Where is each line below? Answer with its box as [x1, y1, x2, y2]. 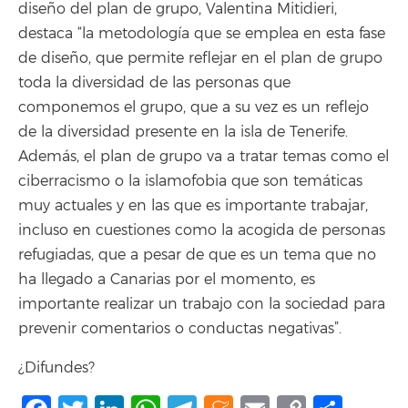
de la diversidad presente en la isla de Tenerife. [18, 123, 348, 141]
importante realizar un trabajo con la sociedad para [18, 295, 385, 313]
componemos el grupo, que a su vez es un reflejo [18, 98, 369, 117]
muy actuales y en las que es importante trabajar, [18, 197, 368, 215]
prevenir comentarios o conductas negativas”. [18, 320, 342, 338]
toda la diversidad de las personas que [18, 74, 291, 92]
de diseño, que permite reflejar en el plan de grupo [18, 49, 382, 67]
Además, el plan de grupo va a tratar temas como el [18, 148, 389, 166]
